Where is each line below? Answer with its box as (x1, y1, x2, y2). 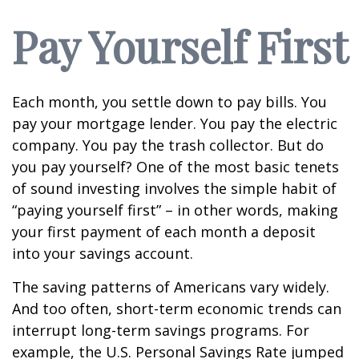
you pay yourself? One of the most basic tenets (12, 157, 339, 176)
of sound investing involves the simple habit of (12, 179, 337, 198)
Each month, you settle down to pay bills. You (12, 92, 327, 111)
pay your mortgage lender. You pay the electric (12, 114, 337, 133)
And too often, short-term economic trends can (12, 299, 341, 318)
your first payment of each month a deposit (12, 222, 316, 241)
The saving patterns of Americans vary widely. (12, 277, 329, 296)
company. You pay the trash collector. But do (12, 135, 324, 155)
